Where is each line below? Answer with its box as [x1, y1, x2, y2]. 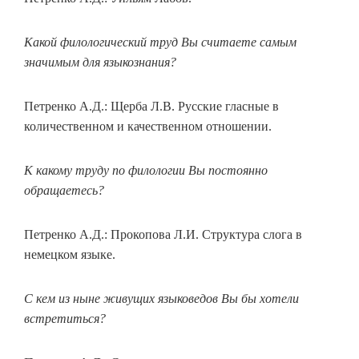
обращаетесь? [24, 184, 104, 197]
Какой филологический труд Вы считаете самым [24, 35, 296, 49]
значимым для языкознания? [24, 55, 176, 69]
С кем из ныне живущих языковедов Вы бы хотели [24, 292, 299, 305]
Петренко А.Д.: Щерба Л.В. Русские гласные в [24, 99, 279, 113]
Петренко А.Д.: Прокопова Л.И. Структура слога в [24, 228, 302, 241]
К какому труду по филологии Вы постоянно [24, 163, 268, 177]
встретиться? [24, 312, 106, 325]
